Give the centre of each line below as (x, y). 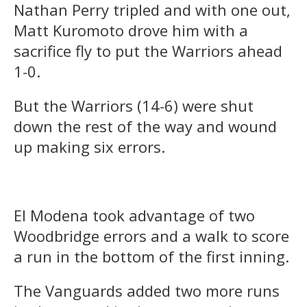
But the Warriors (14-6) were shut (134, 105)
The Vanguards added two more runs (147, 290)
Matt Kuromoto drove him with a (131, 30)
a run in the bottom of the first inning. (151, 256)
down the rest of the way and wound (145, 126)
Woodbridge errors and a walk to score (151, 235)
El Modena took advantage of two (134, 215)
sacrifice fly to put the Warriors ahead (148, 50)
